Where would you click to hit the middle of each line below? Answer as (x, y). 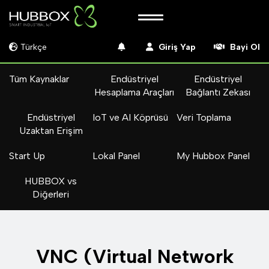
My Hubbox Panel (213, 156)
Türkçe (34, 47)
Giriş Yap (176, 47)
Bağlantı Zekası (218, 92)
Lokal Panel (116, 156)
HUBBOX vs (51, 181)
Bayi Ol (244, 47)
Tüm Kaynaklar (39, 79)
